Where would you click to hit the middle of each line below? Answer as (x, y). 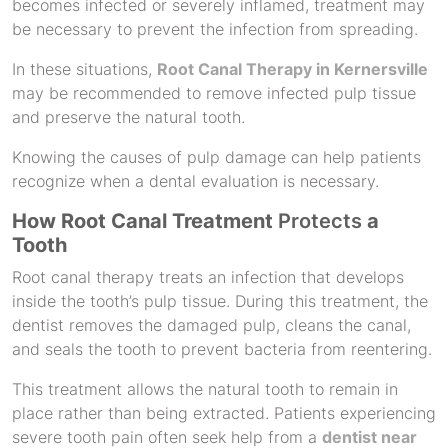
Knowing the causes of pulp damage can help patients (216, 157)
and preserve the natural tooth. (128, 117)
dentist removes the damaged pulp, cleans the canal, (211, 325)
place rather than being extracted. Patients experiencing (224, 413)
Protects (317, 221)
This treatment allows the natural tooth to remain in (205, 389)
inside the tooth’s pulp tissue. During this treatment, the (220, 301)
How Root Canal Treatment (142, 221)
